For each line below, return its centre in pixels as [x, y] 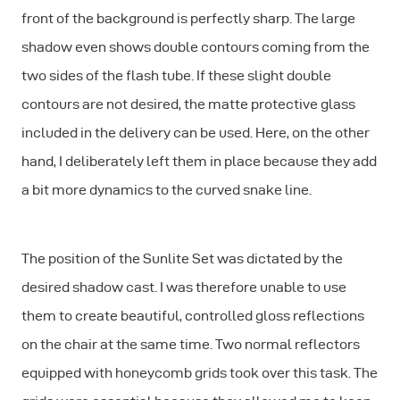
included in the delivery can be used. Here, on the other [196, 132]
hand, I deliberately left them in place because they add [199, 161]
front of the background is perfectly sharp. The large [188, 18]
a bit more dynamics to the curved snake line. [167, 189]
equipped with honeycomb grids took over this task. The [200, 372]
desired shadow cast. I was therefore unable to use [184, 287]
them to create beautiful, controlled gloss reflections [193, 315]
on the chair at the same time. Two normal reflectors [191, 344]
